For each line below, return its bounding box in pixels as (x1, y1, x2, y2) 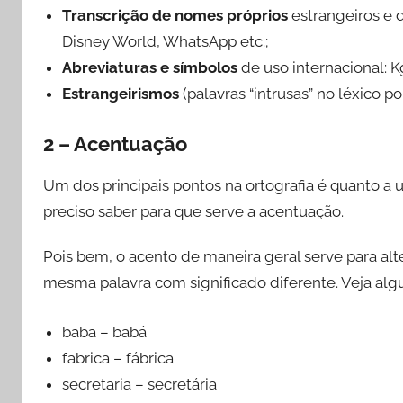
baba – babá (62, 322, 148, 341)
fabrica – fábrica (62, 348, 175, 367)
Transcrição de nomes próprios (62, 6, 289, 25)
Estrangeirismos (62, 85, 180, 103)
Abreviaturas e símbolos (62, 58, 238, 77)
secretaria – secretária (62, 374, 218, 393)
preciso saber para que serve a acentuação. (43, 201, 344, 220)
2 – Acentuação (43, 131, 187, 156)
